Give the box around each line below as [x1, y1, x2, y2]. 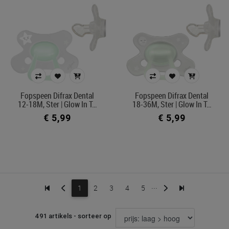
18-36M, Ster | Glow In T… [132, 99, 212, 110]
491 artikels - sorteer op [34, 211, 111, 220]
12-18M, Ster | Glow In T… [17, 99, 97, 110]
